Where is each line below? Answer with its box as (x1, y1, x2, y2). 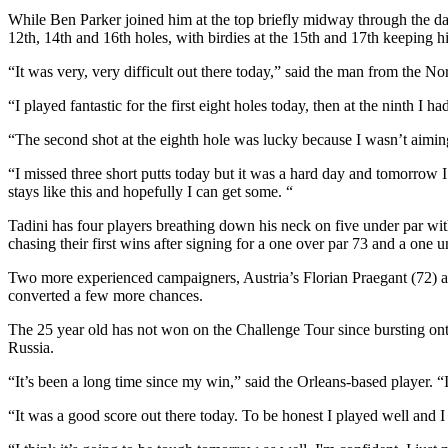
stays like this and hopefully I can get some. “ (8, 182, 293, 200)
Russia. (8, 338, 54, 356)
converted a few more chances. (8, 286, 203, 304)
